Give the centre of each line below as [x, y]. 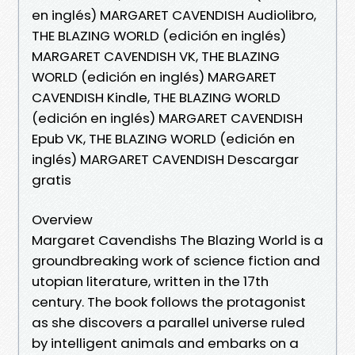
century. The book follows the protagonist [169, 302]
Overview [62, 219]
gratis [52, 179]
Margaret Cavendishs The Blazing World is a [177, 240]
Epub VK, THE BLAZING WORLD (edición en [163, 138]
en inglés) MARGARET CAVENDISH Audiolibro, [174, 15]
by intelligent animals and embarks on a [165, 343]
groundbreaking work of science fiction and [176, 260]
